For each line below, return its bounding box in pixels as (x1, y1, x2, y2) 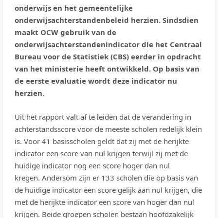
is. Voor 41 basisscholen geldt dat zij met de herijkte (15, 136, 189, 146)
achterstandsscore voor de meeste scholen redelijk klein (15, 124, 202, 134)
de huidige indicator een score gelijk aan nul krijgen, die (15, 185, 202, 195)
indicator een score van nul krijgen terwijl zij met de (15, 148, 188, 158)
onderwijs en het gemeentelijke (15, 3, 133, 13)
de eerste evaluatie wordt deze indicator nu (15, 76, 177, 86)
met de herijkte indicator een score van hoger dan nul (15, 197, 194, 207)
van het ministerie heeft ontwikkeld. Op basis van (15, 64, 200, 73)
